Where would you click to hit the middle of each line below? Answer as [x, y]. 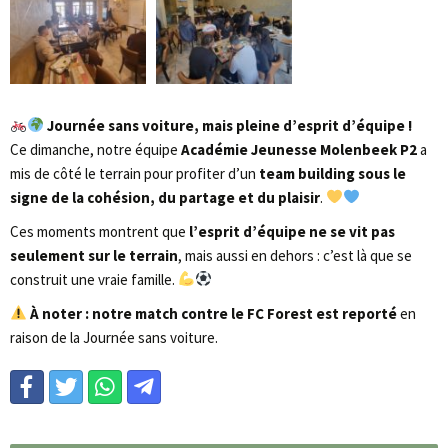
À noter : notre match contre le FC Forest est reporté [214, 313]
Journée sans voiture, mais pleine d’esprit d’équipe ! [230, 125]
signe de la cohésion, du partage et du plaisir [165, 197]
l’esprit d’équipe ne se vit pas [292, 231]
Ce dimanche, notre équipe [95, 149]
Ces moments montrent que [99, 231]
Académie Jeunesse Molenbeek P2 [299, 149]
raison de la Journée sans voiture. [114, 337]
